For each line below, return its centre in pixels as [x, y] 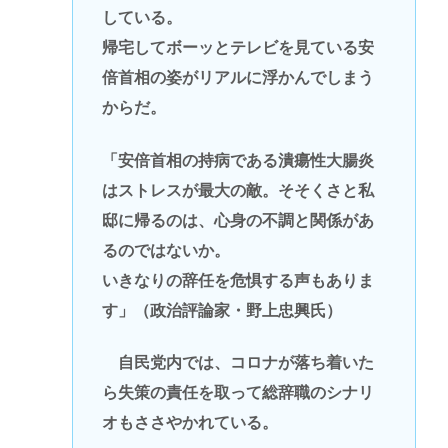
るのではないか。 [165, 250]
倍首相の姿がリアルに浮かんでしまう [237, 78]
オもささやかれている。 [189, 422]
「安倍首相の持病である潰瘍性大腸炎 [237, 160]
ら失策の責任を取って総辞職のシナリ [237, 392]
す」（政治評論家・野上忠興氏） [221, 310]
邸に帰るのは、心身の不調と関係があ [237, 220]
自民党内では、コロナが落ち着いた [237, 362]
